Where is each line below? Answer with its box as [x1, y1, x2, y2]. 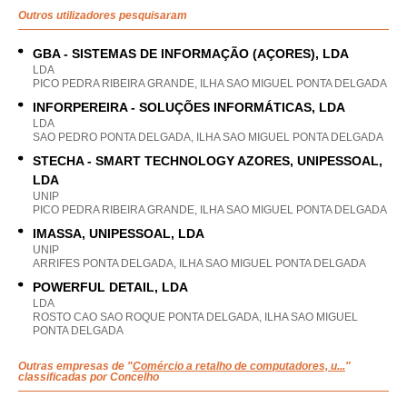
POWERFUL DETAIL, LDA [33, 280, 188, 294]
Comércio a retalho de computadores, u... [133, 360, 345, 372]
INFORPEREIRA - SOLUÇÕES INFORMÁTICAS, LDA [33, 100, 345, 114]
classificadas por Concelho [18, 371, 159, 383]
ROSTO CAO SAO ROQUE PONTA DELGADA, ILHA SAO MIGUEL [33, 311, 358, 323]
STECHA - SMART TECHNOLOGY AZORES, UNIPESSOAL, [33, 154, 382, 168]
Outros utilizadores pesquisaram [18, 9, 187, 22]
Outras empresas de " [18, 360, 133, 372]
